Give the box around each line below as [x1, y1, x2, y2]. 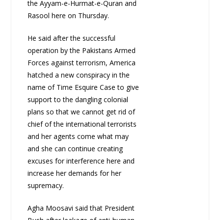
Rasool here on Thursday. [27, 11, 109, 21]
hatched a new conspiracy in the [27, 70, 130, 80]
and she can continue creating [27, 144, 123, 154]
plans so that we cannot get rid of [27, 107, 135, 117]
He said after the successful [27, 33, 115, 43]
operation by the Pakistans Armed [27, 46, 136, 55]
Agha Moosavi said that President [27, 203, 135, 213]
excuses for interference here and [27, 156, 135, 166]
